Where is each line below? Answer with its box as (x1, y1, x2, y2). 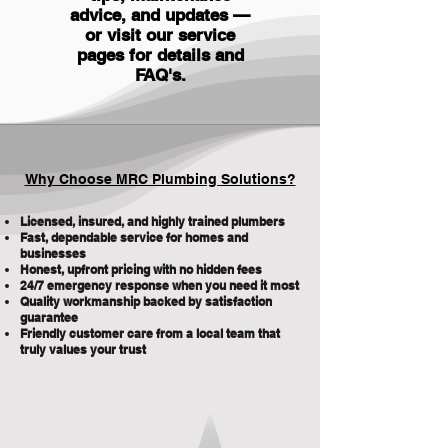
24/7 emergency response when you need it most (20, 278, 299, 293)
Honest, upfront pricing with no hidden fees (20, 262, 262, 277)
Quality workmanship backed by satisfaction (20, 294, 272, 309)
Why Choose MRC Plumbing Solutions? (24, 171, 296, 187)
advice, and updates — (70, 5, 250, 25)
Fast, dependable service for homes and (20, 230, 248, 245)
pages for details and (76, 45, 244, 65)
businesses (20, 246, 86, 261)
